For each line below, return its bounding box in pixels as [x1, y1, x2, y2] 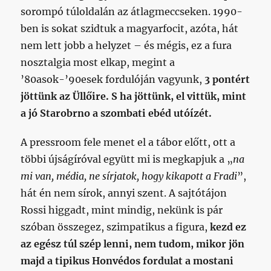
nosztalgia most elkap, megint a [21, 56, 175, 68]
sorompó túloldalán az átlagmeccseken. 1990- [21, 5, 243, 18]
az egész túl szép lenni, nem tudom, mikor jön [21, 238, 245, 250]
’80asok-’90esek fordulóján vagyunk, [21, 73, 205, 85]
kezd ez [210, 221, 247, 233]
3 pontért [204, 73, 250, 85]
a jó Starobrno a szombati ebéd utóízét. [21, 107, 212, 119]
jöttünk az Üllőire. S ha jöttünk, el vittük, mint [21, 90, 247, 102]
